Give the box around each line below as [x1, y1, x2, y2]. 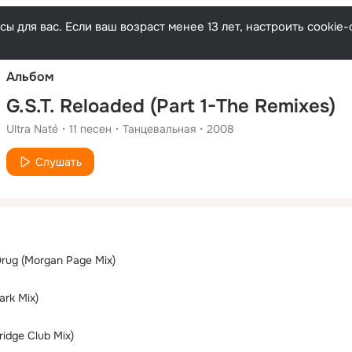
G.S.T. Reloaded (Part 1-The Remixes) [6, 93, 335, 118]
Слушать [35, 154, 82, 169]
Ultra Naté [6, 121, 58, 136]
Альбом [6, 68, 54, 85]
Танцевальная [123, 121, 196, 136]
